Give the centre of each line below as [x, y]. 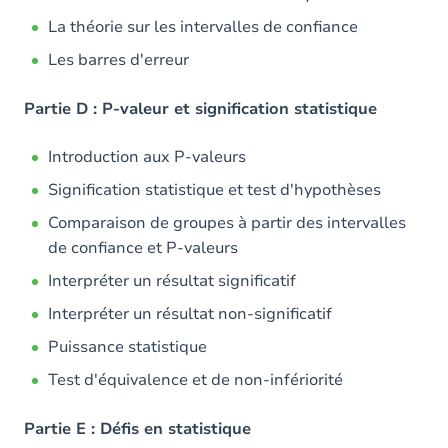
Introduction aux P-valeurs [147, 157]
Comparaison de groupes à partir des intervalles [227, 223]
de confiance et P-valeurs [143, 248]
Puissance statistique [127, 347]
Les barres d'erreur [118, 60]
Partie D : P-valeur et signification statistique [200, 109]
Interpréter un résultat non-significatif [190, 314]
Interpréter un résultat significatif [172, 281]
